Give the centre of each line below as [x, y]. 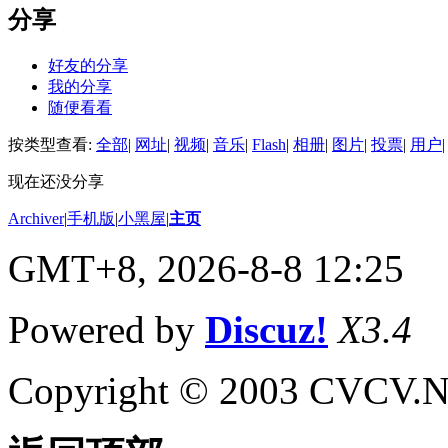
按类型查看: [52, 144]
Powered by [106, 329]
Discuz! [266, 329]
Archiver [36, 218]
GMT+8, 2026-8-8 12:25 [206, 268]
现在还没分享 [56, 181]
